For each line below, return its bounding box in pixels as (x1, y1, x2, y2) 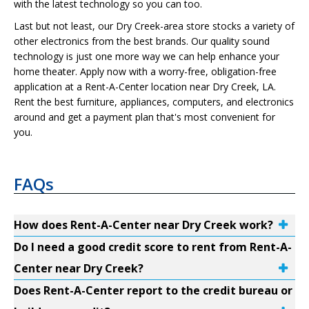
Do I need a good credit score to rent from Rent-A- (14, 239, 292, 255)
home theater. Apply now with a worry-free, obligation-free (14, 65, 277, 78)
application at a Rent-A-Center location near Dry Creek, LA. (14, 80, 276, 93)
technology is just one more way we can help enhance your (14, 50, 279, 63)
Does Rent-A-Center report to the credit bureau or (14, 283, 292, 298)
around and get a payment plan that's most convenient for (14, 110, 275, 123)
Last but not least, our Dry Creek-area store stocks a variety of (14, 19, 295, 32)
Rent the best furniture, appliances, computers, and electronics (14, 95, 294, 108)
